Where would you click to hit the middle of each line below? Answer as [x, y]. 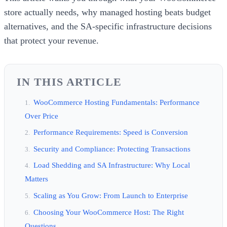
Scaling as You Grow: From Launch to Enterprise [111, 196]
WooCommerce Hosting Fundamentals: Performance [117, 102]
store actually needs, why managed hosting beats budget [107, 12]
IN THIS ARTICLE [69, 82]
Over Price [42, 116]
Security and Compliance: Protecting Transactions [112, 148]
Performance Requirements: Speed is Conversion [111, 132]
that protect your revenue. [51, 40]
